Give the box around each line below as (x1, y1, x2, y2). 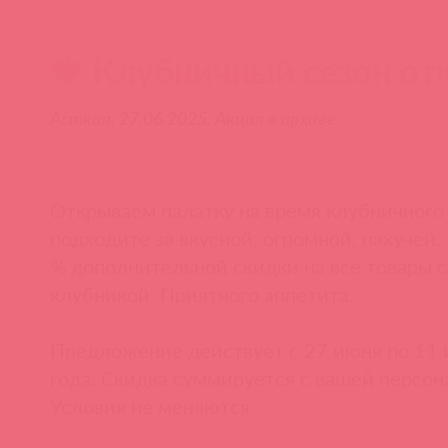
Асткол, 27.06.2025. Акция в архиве (50, 106, 336, 129)
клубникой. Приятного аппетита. (50, 281, 354, 306)
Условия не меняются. (50, 393, 255, 418)
